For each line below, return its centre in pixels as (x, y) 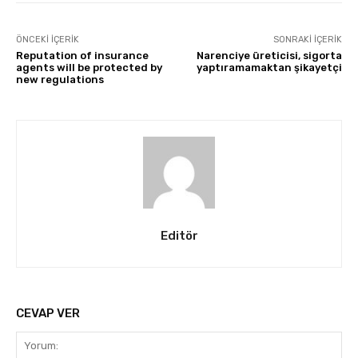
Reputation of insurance (82, 55)
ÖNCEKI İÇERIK (48, 39)
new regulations (60, 79)
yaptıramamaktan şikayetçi (269, 67)
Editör (179, 235)
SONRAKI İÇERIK (307, 39)
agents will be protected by (89, 67)
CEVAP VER (48, 313)
